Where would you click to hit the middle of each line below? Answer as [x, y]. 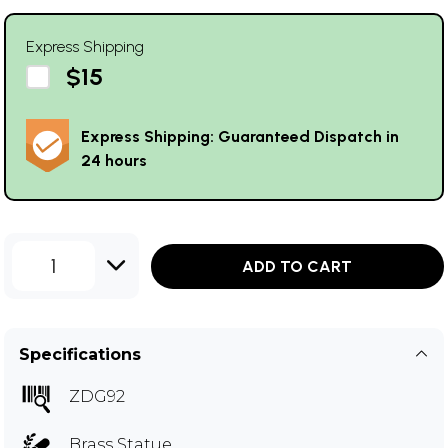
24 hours [114, 161]
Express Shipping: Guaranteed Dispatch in [240, 137]
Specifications [80, 355]
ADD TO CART [297, 266]
